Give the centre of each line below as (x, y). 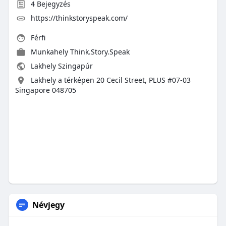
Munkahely (50, 52)
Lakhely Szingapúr (61, 66)
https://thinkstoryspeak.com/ (79, 18)
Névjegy (48, 205)
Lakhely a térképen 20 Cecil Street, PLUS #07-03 (110, 80)
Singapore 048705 (45, 90)
